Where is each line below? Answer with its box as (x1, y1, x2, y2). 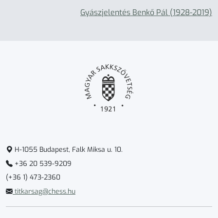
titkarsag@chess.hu (13, 187, 75, 197)
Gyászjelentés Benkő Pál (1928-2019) (80, 7, 212, 18)
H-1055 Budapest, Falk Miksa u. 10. (13, 145, 123, 155)
